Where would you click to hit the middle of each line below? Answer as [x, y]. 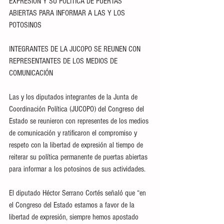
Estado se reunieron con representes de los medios [80, 121]
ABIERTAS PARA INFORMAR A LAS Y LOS [68, 13]
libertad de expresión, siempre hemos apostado [75, 217]
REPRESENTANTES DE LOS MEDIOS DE [64, 61]
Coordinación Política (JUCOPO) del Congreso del [77, 109]
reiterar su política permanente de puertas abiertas [79, 157]
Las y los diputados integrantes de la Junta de [74, 97]
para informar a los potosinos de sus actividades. [77, 169]
